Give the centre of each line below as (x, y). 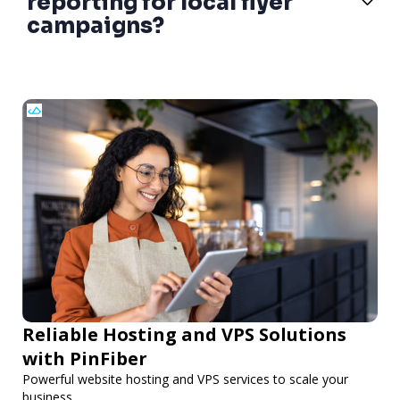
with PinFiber (85, 358)
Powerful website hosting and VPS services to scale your (185, 379)
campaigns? (96, 25)
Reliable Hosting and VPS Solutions (184, 334)
